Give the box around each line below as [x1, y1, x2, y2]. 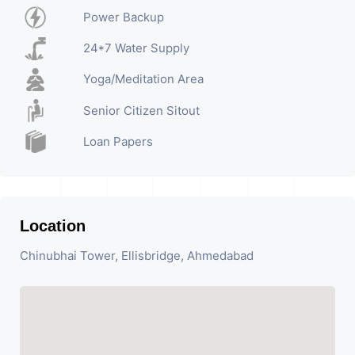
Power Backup [82, 10, 164, 25]
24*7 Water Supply [82, 40, 189, 56]
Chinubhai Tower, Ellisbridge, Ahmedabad [20, 248, 254, 264]
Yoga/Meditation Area [82, 71, 204, 87]
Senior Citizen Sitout [82, 102, 200, 118]
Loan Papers [82, 133, 153, 149]
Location [20, 217, 86, 235]
